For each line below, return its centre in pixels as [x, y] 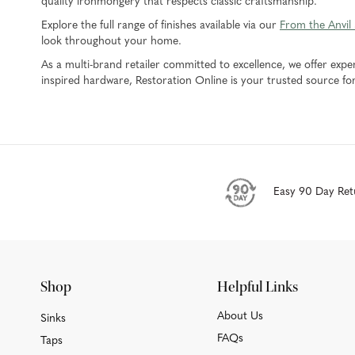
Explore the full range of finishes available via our [160, 25]
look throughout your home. [111, 41]
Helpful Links [258, 286]
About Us [240, 316]
